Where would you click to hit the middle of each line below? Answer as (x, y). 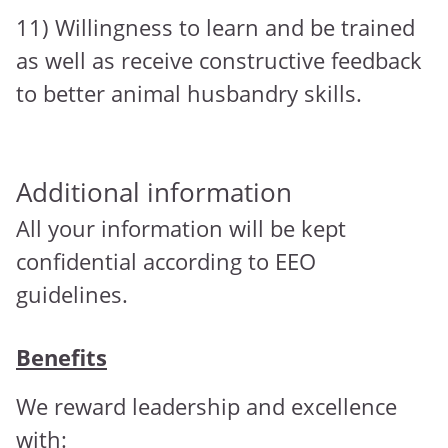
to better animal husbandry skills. (189, 93)
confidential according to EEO (166, 261)
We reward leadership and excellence (206, 406)
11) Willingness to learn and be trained (215, 27)
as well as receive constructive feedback (219, 60)
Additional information (154, 192)
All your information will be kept (181, 228)
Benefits (61, 357)
